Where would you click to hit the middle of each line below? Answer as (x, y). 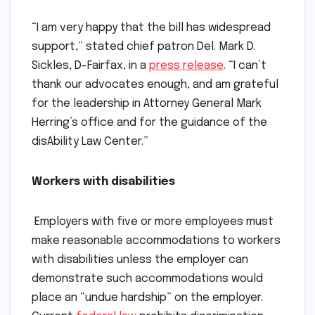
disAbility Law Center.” (90, 141)
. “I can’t (245, 65)
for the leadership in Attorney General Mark (147, 103)
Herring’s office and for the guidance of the (149, 122)
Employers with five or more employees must (153, 221)
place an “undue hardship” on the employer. (147, 297)
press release (186, 65)
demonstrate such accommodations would (147, 278)
